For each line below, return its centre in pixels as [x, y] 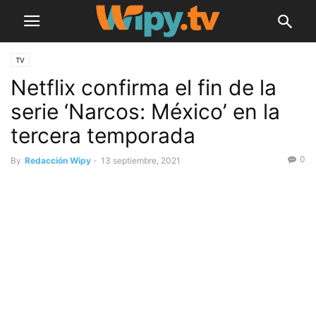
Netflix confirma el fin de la [144, 87]
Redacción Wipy [58, 160]
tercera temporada [103, 135]
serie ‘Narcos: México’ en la [145, 111]
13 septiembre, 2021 [141, 160]
